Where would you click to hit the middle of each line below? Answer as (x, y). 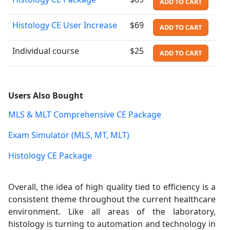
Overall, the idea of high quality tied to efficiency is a (112, 187)
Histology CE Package (50, 155)
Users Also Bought (46, 95)
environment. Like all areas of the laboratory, (112, 211)
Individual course (46, 51)
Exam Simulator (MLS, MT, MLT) (69, 135)
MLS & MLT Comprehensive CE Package (85, 114)
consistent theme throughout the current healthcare (112, 199)
